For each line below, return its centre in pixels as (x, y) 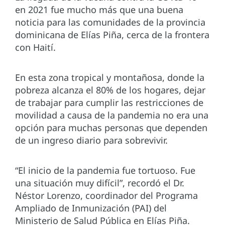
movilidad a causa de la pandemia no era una (112, 115)
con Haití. (37, 47)
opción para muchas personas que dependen (111, 128)
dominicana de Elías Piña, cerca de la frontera (112, 35)
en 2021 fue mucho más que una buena (99, 10)
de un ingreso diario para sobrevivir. (93, 140)
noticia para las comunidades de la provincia (110, 22)
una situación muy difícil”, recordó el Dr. (100, 183)
